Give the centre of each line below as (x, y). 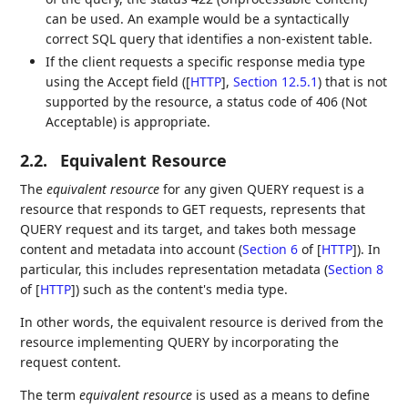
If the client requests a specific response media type (206, 62)
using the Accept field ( (116, 82)
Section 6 (270, 250)
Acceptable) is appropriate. (128, 122)
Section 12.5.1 (276, 82)
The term (50, 395)
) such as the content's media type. (182, 290)
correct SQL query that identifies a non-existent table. (209, 38)
